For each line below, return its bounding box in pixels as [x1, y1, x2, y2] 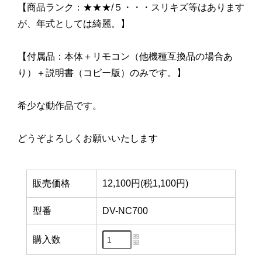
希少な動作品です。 [18, 101, 102, 111]
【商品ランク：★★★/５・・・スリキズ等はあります [18, 2, 244, 13]
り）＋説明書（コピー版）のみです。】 [18, 68, 195, 78]
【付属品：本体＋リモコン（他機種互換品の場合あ [18, 51, 233, 62]
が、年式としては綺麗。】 [18, 19, 139, 29]
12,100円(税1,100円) [102, 178, 188, 188]
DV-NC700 [102, 205, 148, 216]
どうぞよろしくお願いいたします [18, 133, 158, 144]
